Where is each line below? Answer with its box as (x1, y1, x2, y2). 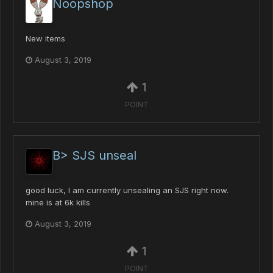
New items (26, 33, 65, 43)
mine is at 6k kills (26, 197, 90, 208)
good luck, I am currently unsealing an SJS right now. (26, 185, 229, 196)
